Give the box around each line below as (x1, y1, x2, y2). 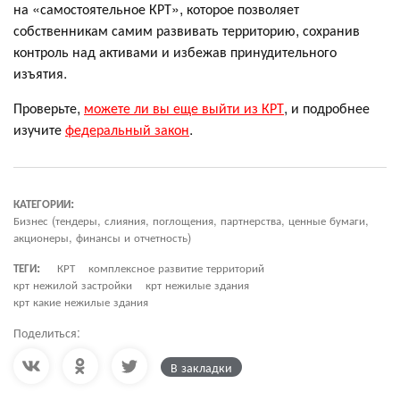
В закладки (171, 358, 232, 377)
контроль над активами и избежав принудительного (13, 41, 337, 62)
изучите (13, 119, 65, 140)
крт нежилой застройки (13, 276, 132, 294)
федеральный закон (65, 119, 189, 140)
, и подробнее (284, 97, 370, 119)
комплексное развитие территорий (88, 259, 264, 277)
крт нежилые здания (146, 276, 249, 294)
